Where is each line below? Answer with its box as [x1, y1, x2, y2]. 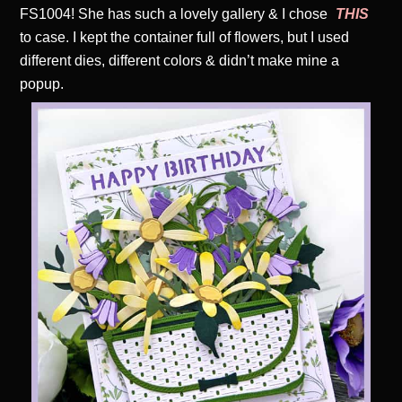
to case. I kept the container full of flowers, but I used [20, 29, 350, 45]
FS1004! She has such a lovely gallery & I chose [20, 5, 332, 22]
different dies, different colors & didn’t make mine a [20, 52, 340, 68]
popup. [20, 75, 65, 92]
